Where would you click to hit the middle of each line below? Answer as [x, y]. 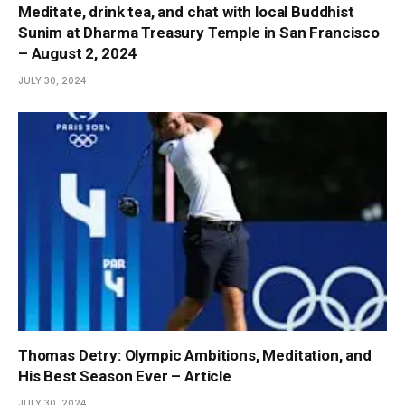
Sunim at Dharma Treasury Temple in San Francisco [199, 32]
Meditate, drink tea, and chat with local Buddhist [186, 11]
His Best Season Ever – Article [125, 377]
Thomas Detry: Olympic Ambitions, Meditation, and [195, 356]
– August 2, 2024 [78, 53]
